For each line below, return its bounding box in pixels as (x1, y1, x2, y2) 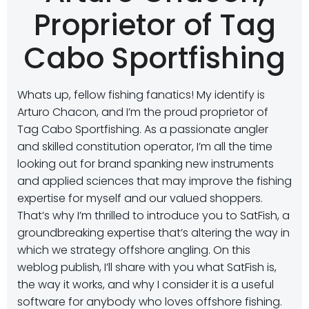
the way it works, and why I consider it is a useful (17, 277, 274, 292)
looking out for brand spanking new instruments (17, 156, 274, 172)
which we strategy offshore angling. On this (17, 242, 250, 258)
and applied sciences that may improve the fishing (17, 173, 292, 189)
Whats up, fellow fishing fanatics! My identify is (17, 87, 265, 103)
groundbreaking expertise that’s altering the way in (17, 225, 290, 241)
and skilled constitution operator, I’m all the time (17, 139, 272, 154)
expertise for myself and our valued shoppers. (17, 190, 263, 206)
